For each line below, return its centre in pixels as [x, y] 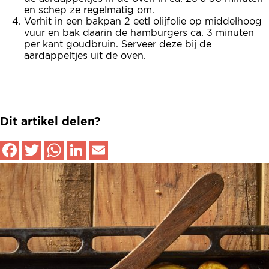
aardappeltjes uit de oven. [85, 56]
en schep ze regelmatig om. [89, 11]
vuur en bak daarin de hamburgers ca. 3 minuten [139, 33]
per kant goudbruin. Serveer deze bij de [118, 45]
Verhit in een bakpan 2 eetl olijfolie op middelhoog [143, 22]
